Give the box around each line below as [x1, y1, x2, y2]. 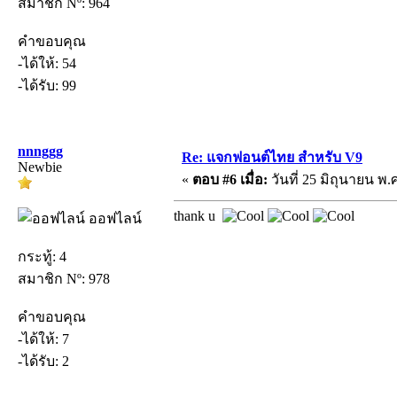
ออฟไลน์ [85, 210, 142, 226]
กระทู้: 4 [18, 248, 66, 264]
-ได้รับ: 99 [18, 77, 76, 93]
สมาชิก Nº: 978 [18, 270, 110, 286]
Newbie [18, 159, 62, 175]
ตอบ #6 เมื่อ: [192, 171, 268, 187]
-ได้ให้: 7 [18, 331, 69, 346]
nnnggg [18, 143, 63, 159]
